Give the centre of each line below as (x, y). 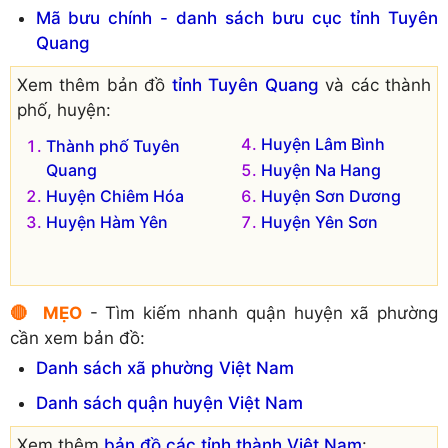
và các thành (375, 84)
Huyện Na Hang (321, 169)
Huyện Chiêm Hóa (115, 195)
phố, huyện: (64, 109)
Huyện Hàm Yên (107, 221)
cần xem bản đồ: (77, 337)
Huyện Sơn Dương (331, 195)
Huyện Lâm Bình (323, 143)
